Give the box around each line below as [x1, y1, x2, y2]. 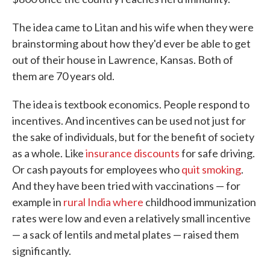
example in [12, 195, 63, 209]
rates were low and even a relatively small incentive [12, 212, 251, 225]
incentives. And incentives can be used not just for [12, 114, 246, 128]
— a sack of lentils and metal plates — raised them [12, 228, 239, 242]
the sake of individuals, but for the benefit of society [12, 130, 254, 144]
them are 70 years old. [12, 69, 115, 83]
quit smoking [181, 163, 241, 177]
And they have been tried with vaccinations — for [12, 179, 240, 193]
